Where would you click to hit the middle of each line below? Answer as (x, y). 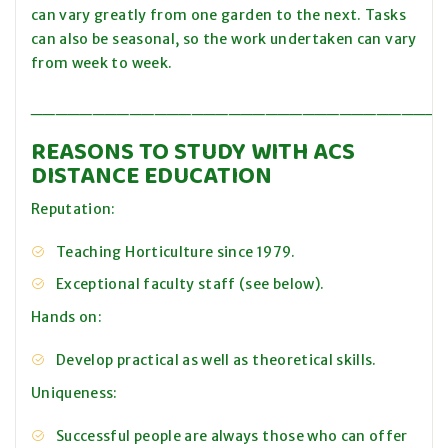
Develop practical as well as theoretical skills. (216, 360)
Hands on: (67, 317)
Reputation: (73, 209)
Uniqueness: (74, 393)
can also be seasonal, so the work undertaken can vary (224, 39)
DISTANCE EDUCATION (151, 175)
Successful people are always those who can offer (232, 436)
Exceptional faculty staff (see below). (190, 284)
